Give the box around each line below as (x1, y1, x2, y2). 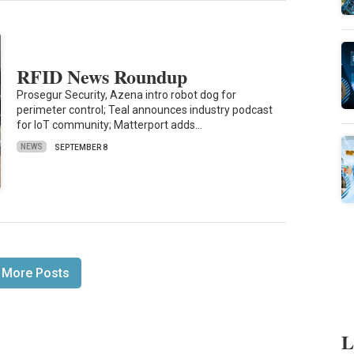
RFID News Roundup (17, 62, 188, 90)
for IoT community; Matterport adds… (17, 118, 203, 131)
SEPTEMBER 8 (55, 142, 108, 152)
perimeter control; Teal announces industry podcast (17, 103, 273, 116)
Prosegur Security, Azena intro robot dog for (17, 88, 237, 101)
